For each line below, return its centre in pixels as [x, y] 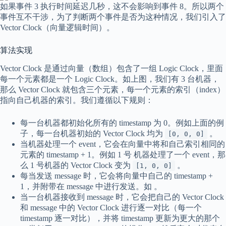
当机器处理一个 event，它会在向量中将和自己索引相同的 [123, 144]
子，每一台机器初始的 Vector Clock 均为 [93, 134]
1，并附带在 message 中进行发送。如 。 [91, 187]
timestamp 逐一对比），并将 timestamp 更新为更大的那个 [120, 218]
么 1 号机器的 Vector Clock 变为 [76, 165]
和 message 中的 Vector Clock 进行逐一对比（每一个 [111, 208]
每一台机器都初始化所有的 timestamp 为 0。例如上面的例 [122, 123]
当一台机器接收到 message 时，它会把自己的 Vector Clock [122, 197]
